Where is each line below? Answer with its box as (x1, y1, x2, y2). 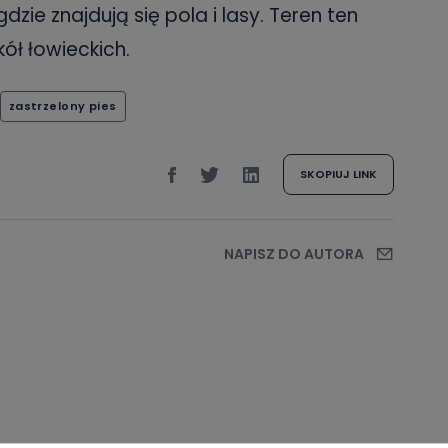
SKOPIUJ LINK (300, 166, 378, 182)
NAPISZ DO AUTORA (224, 243, 365, 264)
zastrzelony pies (8, 98, 117, 114)
